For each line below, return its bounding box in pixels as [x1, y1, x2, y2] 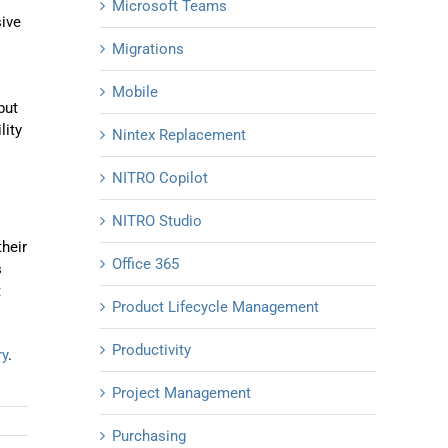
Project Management [112, 384, 251, 403]
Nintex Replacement [112, 126, 246, 145]
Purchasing [112, 427, 186, 446]
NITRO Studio [112, 212, 202, 231]
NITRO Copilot [112, 169, 208, 188]
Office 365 [112, 255, 179, 274]
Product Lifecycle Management [112, 298, 319, 317]
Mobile [112, 83, 158, 102]
